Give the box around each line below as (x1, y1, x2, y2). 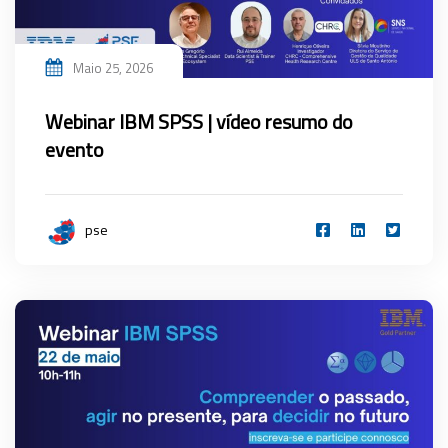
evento (45, 133, 104, 165)
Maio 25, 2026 (73, 57, 153, 78)
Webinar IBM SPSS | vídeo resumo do (45, 105, 353, 137)
